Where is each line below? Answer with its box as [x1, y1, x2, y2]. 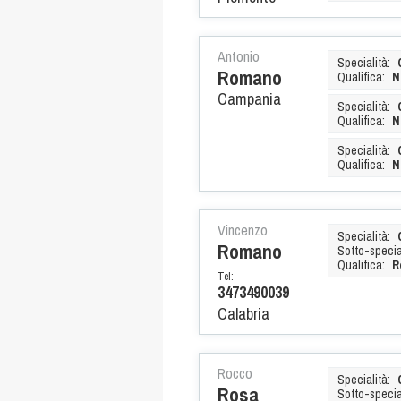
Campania [218, 87, 281, 110]
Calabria [218, 302, 269, 325]
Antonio [218, 46, 260, 66]
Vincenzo [218, 219, 268, 240]
